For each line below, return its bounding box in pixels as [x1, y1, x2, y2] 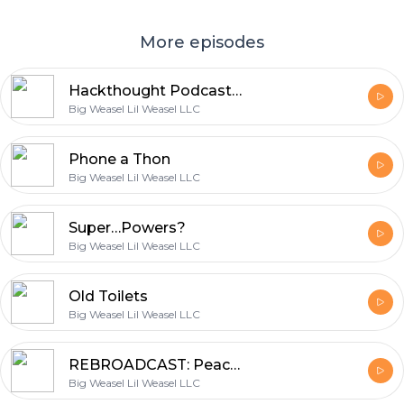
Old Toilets [69, 288, 148, 305]
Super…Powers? [69, 219, 186, 236]
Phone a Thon [69, 151, 170, 168]
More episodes [140, 32, 264, 52]
